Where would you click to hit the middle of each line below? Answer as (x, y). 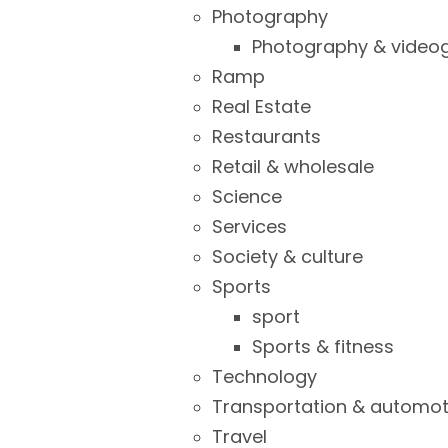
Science (247, 196)
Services (249, 226)
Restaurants (266, 136)
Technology (264, 376)
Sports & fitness (323, 346)
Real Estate (261, 106)
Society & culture (287, 256)
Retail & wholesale (293, 166)
